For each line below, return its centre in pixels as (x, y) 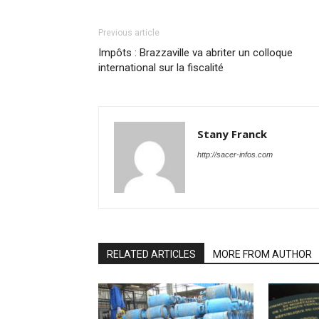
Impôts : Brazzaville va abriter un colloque (195, 53)
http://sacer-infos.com (235, 155)
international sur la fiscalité (161, 68)
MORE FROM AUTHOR (262, 254)
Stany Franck (232, 134)
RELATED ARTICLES (151, 254)
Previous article (129, 33)
